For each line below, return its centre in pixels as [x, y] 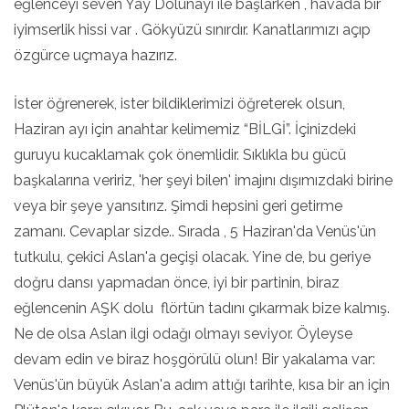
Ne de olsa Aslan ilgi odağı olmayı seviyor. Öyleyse [183, 334]
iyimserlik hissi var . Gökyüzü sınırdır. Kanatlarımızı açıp [192, 30]
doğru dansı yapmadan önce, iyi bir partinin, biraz [177, 283]
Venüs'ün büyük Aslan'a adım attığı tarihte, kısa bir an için [202, 385]
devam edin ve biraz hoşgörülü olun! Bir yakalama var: [194, 359]
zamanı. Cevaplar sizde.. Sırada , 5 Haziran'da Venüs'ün [195, 231]
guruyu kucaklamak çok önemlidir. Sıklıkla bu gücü [180, 155]
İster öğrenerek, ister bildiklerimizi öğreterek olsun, [179, 104]
